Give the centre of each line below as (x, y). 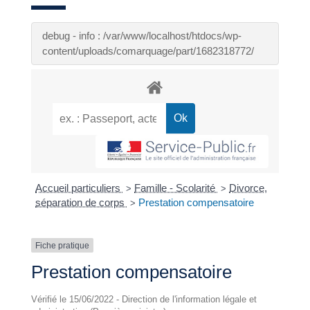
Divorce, (248, 188)
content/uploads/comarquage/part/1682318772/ (148, 51)
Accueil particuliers (80, 188)
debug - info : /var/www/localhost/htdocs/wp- (142, 35)
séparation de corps (82, 202)
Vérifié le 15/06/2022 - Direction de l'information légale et (144, 300)
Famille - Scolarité (176, 188)
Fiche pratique (62, 245)
